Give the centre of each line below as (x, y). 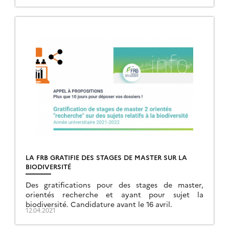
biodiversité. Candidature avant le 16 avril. (99, 204)
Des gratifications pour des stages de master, (114, 185)
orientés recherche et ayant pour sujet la (114, 194)
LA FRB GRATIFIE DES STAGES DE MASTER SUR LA (106, 157)
